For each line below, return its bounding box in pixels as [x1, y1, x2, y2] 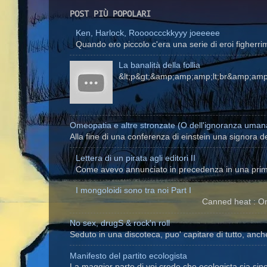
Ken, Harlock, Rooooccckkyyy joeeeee [76, 28, 221, 38]
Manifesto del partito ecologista [70, 251, 187, 260]
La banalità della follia [119, 61, 201, 70]
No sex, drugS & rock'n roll [70, 218, 170, 228]
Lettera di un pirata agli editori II [76, 153, 196, 163]
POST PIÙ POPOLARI [70, 8, 151, 19]
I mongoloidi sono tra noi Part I [76, 186, 192, 195]
